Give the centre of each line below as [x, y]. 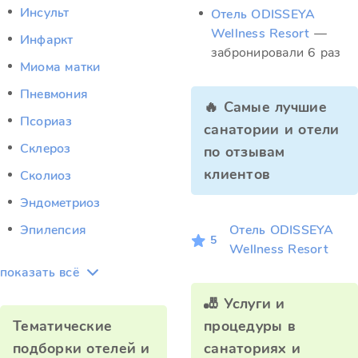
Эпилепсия [54, 230]
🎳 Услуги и [245, 304]
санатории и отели [272, 129]
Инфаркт [47, 40]
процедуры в [250, 326]
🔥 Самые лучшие [265, 107]
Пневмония [54, 94]
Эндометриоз [60, 203]
